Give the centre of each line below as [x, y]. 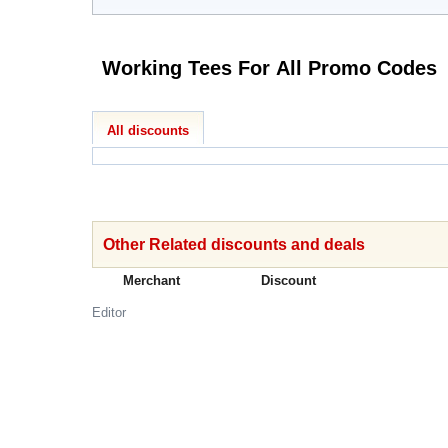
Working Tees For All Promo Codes [407, 68]
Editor [109, 312]
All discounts [148, 130]
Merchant [151, 280]
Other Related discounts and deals [234, 244]
